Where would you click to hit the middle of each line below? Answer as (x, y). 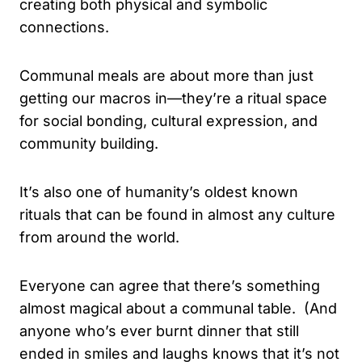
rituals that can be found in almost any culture (177, 214)
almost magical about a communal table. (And (178, 308)
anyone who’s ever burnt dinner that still (159, 330)
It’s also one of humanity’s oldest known (159, 192)
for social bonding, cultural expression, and (168, 120)
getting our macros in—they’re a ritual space (173, 98)
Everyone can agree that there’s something (170, 285)
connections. (66, 27)
